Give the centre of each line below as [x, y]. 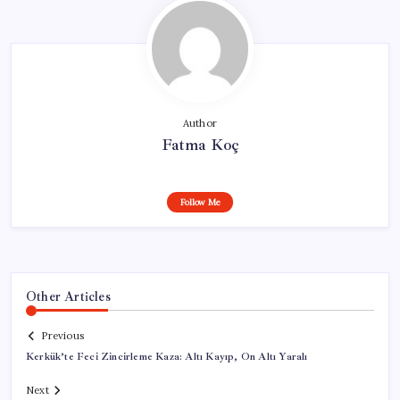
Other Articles [68, 296]
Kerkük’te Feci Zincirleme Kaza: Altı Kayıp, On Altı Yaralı [167, 357]
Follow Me [200, 202]
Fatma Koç [200, 144]
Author [200, 123]
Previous [62, 336]
